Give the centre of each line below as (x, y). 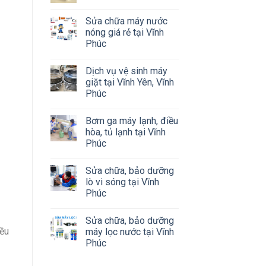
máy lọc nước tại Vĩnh (129, 232)
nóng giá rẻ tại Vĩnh (124, 32)
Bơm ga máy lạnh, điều (132, 121)
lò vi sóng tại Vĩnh (122, 182)
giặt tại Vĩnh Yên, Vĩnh (129, 82)
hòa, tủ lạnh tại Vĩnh (125, 132)
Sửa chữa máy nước (126, 21)
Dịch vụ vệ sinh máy (126, 71)
